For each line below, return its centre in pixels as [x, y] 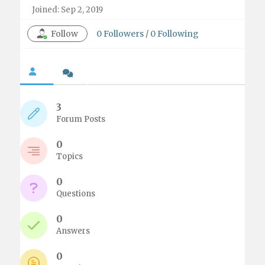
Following [178, 34]
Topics [70, 156]
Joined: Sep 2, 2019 [68, 10]
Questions [76, 194]
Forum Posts [81, 119]
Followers [124, 34]
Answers [73, 231]
